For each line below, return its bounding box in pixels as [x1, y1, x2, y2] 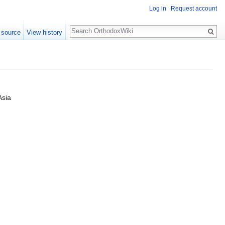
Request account [171, 5, 217, 13]
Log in [149, 5, 166, 13]
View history [27, 29, 63, 36]
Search [69, 20, 103, 32]
